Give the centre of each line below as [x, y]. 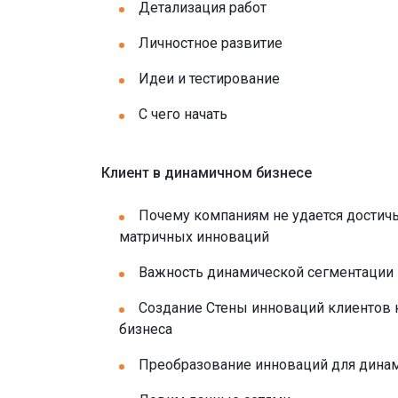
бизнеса [146, 329]
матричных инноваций [194, 237]
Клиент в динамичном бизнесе [207, 173]
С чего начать [183, 114]
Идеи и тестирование [209, 79]
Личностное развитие [211, 43]
